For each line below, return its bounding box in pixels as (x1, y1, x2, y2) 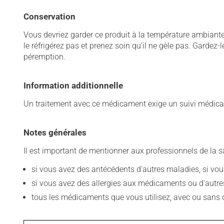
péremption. (23, 52, 65, 61)
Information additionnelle (23, 80, 123, 90)
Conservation (23, 11, 75, 21)
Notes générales (23, 127, 86, 137)
